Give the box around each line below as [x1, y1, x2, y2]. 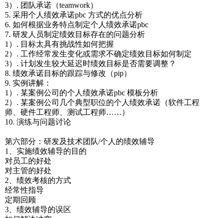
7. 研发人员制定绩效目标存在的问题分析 [5, 30, 145, 38]
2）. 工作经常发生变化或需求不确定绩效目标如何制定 [5, 50, 192, 58]
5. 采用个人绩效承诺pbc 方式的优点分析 [5, 11, 143, 19]
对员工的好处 [5, 157, 52, 165]
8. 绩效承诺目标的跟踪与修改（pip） [5, 69, 131, 77]
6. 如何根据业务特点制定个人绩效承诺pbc [5, 20, 148, 29]
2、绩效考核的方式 [5, 176, 71, 184]
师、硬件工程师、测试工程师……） [5, 108, 129, 116]
